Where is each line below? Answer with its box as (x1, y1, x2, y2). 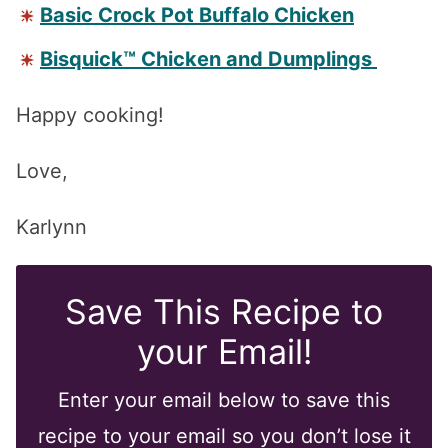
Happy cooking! (16, 102, 164, 127)
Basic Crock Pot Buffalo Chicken (40, 2, 354, 27)
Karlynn (16, 214, 87, 239)
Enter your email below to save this (58, 387, 390, 412)
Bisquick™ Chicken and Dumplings (40, 46, 377, 71)
